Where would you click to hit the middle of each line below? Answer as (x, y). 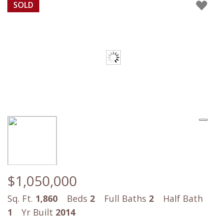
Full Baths (126, 199)
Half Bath (183, 199)
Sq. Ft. (21, 199)
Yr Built (39, 212)
